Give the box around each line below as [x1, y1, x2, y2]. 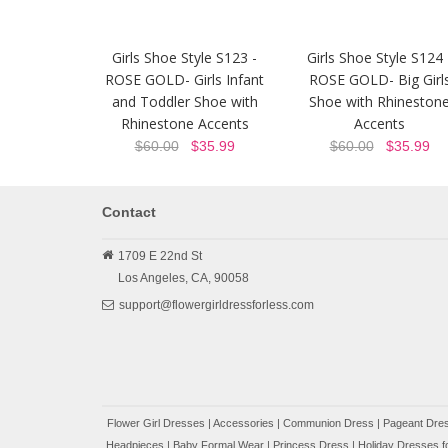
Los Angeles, [118, 271, 188, 285]
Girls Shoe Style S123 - [112, 48, 257, 67]
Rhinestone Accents [120, 114, 249, 133]
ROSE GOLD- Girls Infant [105, 70, 264, 89]
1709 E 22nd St [118, 249, 202, 263]
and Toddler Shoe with [111, 92, 258, 111]
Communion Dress [283, 417, 374, 429]
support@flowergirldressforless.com [119, 298, 314, 312]
